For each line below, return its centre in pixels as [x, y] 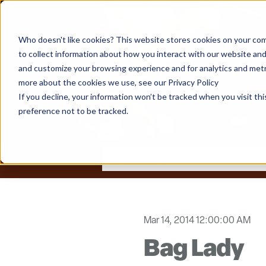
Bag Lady [194, 246]
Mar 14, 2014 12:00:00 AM [197, 220]
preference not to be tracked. [73, 110]
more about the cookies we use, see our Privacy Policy [118, 82]
